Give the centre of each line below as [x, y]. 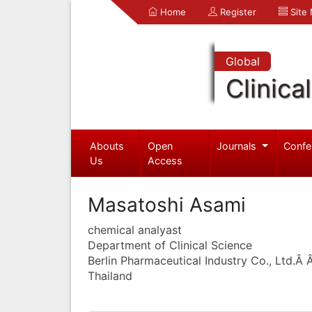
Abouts [107, 146]
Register [237, 12]
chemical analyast [135, 229]
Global [242, 61]
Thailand [110, 275]
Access [165, 160]
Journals [238, 146]
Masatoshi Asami [167, 204]
